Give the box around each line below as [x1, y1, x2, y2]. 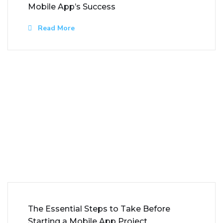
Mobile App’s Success [28, 2, 115, 12]
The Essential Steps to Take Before [28, 204, 170, 214]
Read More [36, 23, 75, 33]
